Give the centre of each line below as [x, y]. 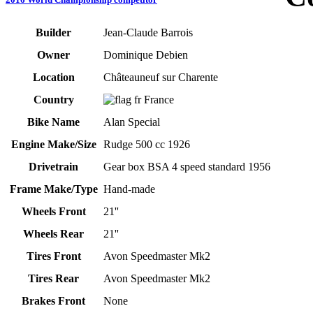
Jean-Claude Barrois [148, 33]
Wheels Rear [53, 234]
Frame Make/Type [53, 189]
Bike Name [53, 122]
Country [53, 100]
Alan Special [132, 122]
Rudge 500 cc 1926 [147, 145]
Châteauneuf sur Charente [161, 78]
